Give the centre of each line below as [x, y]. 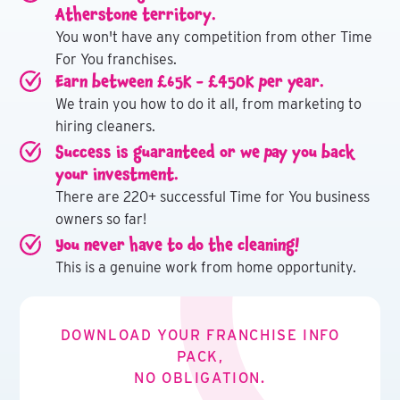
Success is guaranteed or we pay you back [205, 152]
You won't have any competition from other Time [214, 37]
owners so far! [101, 219]
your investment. [117, 174]
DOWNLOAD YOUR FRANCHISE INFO [200, 335]
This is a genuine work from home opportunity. [206, 267]
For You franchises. [117, 59]
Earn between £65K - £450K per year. [190, 81]
